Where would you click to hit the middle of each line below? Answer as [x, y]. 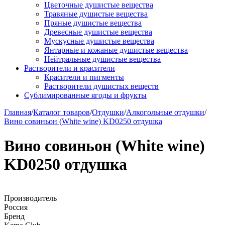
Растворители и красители [70, 68]
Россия [16, 207]
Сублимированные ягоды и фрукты [85, 95]
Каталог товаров [62, 112]
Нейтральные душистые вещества [102, 59]
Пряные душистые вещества [93, 23]
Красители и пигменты [84, 77]
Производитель [30, 198]
